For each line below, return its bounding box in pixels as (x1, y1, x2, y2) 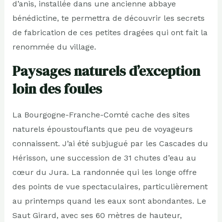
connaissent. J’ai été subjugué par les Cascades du (12, 138, 208, 148)
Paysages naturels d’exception (12, 61, 200, 80)
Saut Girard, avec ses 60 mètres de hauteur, (12, 210, 182, 220)
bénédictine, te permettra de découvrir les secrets (12, 13, 205, 23)
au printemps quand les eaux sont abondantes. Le (12, 196, 206, 206)
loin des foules (12, 79, 102, 98)
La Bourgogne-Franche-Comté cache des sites (12, 110, 190, 119)
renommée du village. (12, 42, 96, 52)
